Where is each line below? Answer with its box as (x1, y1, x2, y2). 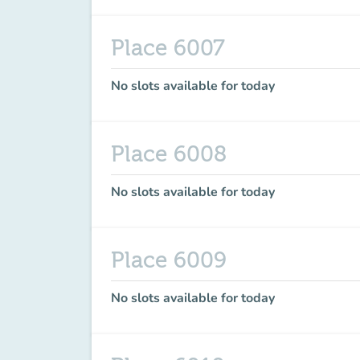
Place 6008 (111, 141, 227, 167)
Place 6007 (111, 35, 225, 61)
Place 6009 (111, 247, 227, 273)
